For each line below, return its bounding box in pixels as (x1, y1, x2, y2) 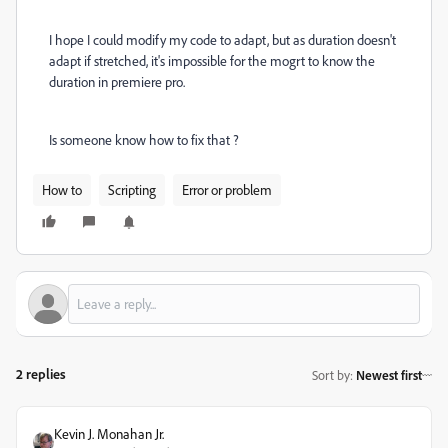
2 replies (16, 365, 66, 382)
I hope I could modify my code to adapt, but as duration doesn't (49, 31, 396, 48)
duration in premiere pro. (49, 73, 185, 90)
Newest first (356, 366, 422, 383)
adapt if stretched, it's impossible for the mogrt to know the (49, 52, 375, 69)
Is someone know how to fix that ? (49, 131, 239, 148)
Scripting (108, 181, 156, 198)
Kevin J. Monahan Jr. (54, 425, 164, 442)
